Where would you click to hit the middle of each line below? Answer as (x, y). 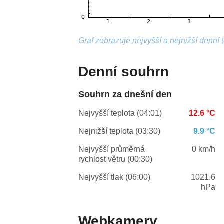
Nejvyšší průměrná (112, 149)
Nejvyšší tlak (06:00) (115, 177)
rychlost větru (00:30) (116, 159)
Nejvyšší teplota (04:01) (120, 113)
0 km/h (204, 149)
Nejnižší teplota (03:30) (120, 131)
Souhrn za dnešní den (125, 95)
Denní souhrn (124, 72)
